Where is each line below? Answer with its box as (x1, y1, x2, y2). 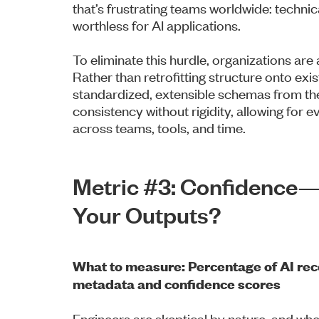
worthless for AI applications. (73, 15, 241, 33)
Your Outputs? (73, 200, 221, 228)
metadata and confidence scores (73, 274, 281, 293)
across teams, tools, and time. (73, 117, 246, 136)
